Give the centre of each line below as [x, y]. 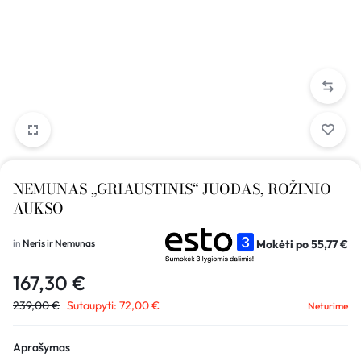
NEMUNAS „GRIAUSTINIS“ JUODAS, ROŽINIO [172, 189]
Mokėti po [284, 244]
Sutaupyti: [92, 305]
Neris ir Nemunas [59, 243]
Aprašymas [41, 347]
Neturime [328, 305]
